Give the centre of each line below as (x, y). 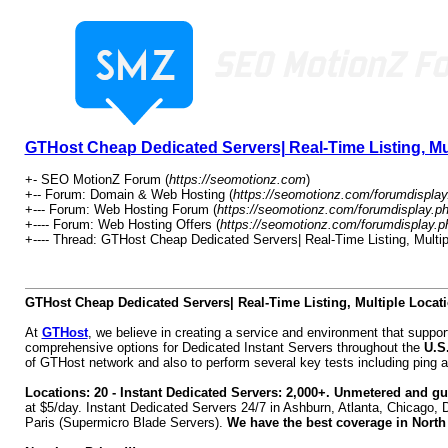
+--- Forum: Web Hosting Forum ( (120, 209)
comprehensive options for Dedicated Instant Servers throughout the (224, 347)
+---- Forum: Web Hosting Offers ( (122, 224)
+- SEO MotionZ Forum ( (96, 179)
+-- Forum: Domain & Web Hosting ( (128, 194)
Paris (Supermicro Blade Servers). (125, 422)
